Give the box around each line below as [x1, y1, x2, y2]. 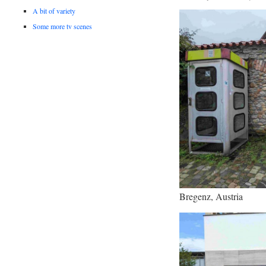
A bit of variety [33, 6, 76, 16]
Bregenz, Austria [179, 189, 243, 202]
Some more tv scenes [33, 21, 93, 31]
